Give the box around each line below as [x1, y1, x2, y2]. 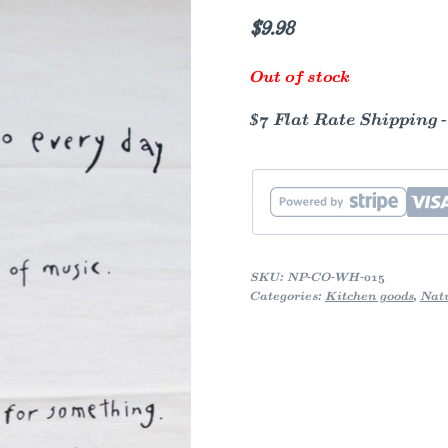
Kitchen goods [324, 290, 414, 303]
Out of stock [249, 70, 350, 85]
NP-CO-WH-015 [286, 271, 385, 284]
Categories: [249, 290, 325, 303]
